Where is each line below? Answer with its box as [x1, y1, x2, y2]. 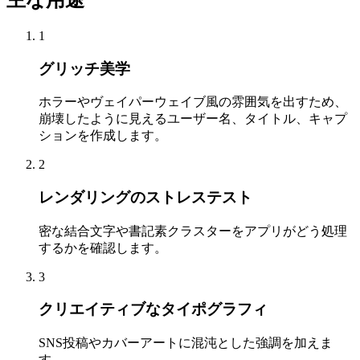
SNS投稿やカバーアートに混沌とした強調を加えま [39, 336, 333, 350]
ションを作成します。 [39, 129, 167, 143]
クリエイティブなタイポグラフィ [39, 301, 268, 318]
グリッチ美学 [39, 59, 130, 77]
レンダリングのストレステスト [39, 188, 252, 206]
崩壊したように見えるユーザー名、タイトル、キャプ [39, 112, 347, 126]
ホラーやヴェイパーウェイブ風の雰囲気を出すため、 [39, 95, 347, 109]
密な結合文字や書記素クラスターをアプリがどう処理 [39, 223, 347, 238]
